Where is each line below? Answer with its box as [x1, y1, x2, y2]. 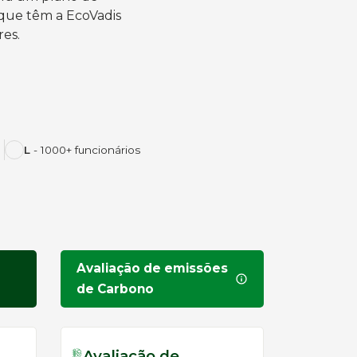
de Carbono [76, 281, 154, 296]
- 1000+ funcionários [30, 143, 140, 156]
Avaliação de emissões [76, 261, 228, 276]
